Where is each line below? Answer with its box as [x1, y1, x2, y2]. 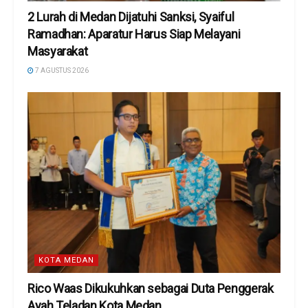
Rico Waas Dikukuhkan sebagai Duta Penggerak [27, 280, 274, 296]
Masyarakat [27, 43, 88, 58]
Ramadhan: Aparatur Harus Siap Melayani [27, 26, 241, 41]
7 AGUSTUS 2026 [34, 66, 89, 74]
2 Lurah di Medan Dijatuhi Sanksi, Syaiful [27, 9, 234, 24]
